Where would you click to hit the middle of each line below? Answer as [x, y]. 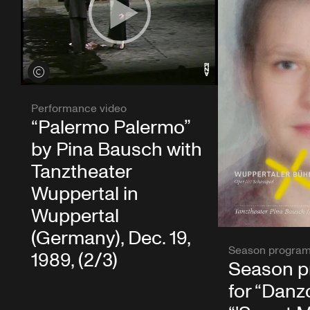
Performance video [79, 109]
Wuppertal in [85, 194]
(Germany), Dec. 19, [111, 239]
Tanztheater [81, 172]
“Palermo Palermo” [111, 128]
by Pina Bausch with [117, 150]
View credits [58, 72]
